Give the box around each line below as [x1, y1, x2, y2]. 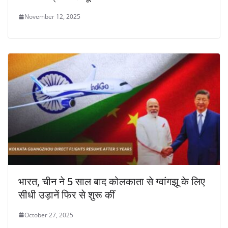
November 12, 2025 [24, 12, 80, 21]
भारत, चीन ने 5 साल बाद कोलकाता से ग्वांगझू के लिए [18, 174, 205, 188]
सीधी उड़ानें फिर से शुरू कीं [18, 187, 115, 202]
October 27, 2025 [24, 210, 73, 219]
